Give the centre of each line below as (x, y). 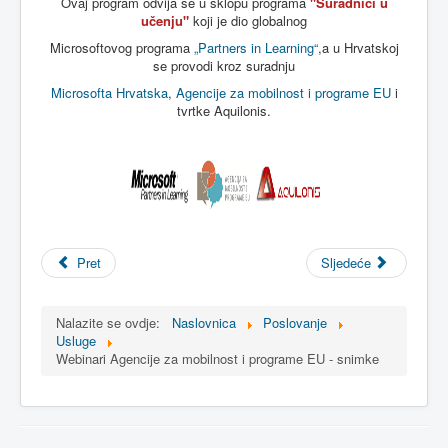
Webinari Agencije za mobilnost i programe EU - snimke (217, 358)
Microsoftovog (90, 47)
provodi (192, 65)
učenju (162, 20)
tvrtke (193, 110)
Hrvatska (141, 92)
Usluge (76, 340)
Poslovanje (295, 322)
